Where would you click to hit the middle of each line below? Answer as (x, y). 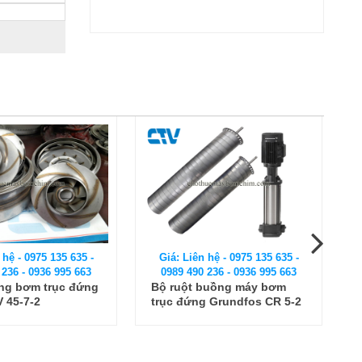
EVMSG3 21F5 (189, 316)
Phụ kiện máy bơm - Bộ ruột (228, 286)
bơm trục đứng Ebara (210, 301)
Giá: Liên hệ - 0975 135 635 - (229, 257)
